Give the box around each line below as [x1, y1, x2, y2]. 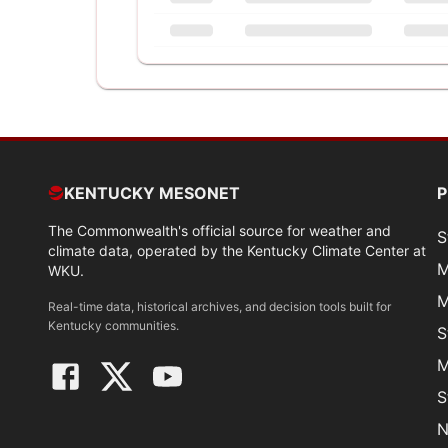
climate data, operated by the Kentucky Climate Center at [48, 242, 426, 259]
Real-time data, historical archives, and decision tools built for [48, 299, 391, 314]
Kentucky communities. [48, 318, 179, 333]
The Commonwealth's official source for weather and [48, 222, 391, 239]
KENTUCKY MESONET [64, 183, 240, 203]
